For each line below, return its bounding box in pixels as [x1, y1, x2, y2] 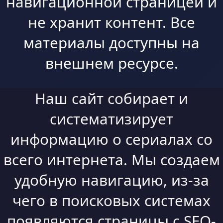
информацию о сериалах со [10, 129, 213, 149]
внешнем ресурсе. [45, 53, 178, 73]
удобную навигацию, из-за [14, 170, 209, 190]
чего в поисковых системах [12, 190, 211, 211]
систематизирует [50, 109, 173, 129]
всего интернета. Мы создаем [3, 149, 220, 170]
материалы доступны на [23, 32, 200, 53]
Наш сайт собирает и [35, 88, 188, 109]
